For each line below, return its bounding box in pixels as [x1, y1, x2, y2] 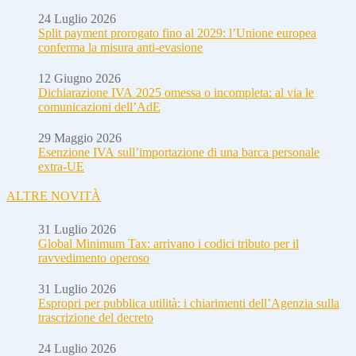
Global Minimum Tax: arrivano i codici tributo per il [38, 236, 299, 250]
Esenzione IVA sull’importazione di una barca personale [38, 145, 319, 159]
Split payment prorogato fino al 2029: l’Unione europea [38, 25, 316, 40]
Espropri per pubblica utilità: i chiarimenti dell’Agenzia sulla [38, 296, 339, 310]
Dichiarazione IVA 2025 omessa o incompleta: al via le [38, 85, 314, 99]
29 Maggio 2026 [38, 130, 122, 145]
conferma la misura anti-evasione [38, 40, 203, 54]
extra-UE [38, 159, 84, 173]
